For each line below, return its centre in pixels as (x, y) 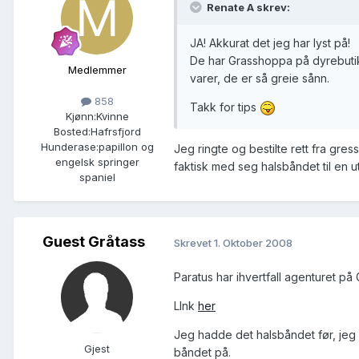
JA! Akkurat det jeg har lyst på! (270, 43)
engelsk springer (97, 162)
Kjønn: (81, 117)
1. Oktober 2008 (253, 242)
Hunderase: (69, 147)
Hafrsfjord (115, 132)
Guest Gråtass (94, 242)
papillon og (126, 147)
